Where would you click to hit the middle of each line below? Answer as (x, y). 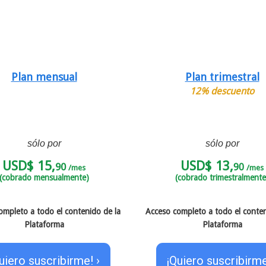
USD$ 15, (29, 166)
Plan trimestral (222, 77)
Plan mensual (44, 77)
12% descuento (222, 91)
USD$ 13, (207, 166)
